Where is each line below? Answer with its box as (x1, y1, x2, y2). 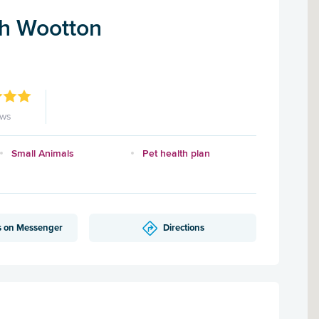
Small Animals (11, 146, 74, 161)
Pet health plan (142, 146, 210, 161)
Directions (162, 221, 204, 234)
